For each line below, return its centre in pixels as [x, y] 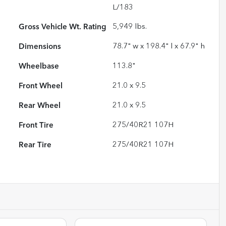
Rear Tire [35, 145]
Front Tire [36, 125]
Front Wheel [41, 86]
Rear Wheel [40, 106]
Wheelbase [39, 66]
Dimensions [40, 47]
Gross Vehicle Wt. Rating [63, 27]
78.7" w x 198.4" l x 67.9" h [159, 46]
